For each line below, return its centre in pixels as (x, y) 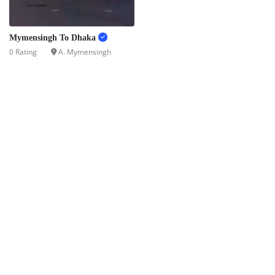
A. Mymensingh (85, 52)
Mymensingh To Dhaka (54, 37)
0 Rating (23, 52)
